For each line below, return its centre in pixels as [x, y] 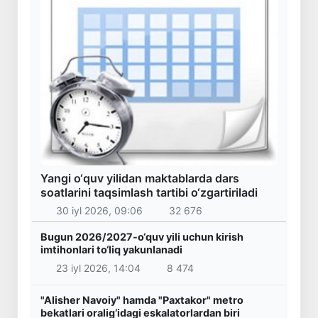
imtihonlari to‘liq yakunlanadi [111, 250]
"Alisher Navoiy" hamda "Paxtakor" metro [142, 300]
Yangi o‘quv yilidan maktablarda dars [140, 178]
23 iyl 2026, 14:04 [98, 268]
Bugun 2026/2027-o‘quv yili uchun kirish [142, 237]
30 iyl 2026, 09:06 [99, 211]
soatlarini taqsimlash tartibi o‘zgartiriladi [149, 192]
